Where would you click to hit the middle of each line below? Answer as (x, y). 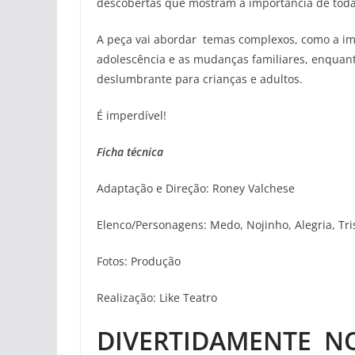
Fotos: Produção (139, 261)
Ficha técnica (130, 152)
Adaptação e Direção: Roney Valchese (196, 188)
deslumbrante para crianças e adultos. (200, 79)
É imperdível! (132, 115)
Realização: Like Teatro (157, 298)
